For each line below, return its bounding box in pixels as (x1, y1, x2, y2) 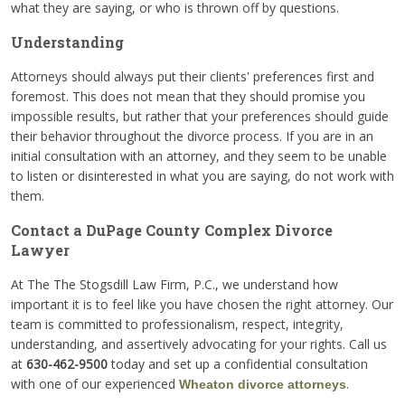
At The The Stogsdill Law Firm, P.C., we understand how (11, 275, 338, 293)
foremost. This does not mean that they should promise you (11, 87, 365, 105)
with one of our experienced (11, 374, 179, 392)
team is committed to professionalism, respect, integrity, (11, 315, 344, 333)
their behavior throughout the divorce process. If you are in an (11, 127, 373, 145)
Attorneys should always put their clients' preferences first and (11, 67, 374, 85)
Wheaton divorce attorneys (179, 376, 346, 391)
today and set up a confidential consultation (108, 354, 368, 372)
